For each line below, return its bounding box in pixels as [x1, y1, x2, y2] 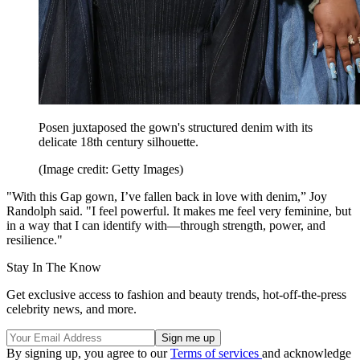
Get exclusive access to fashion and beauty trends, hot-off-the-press [6, 288, 346, 302]
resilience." [6, 233, 63, 247]
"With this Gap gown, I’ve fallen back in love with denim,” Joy [6, 190, 327, 204]
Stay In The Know [6, 260, 101, 275]
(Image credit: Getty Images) [39, 162, 183, 177]
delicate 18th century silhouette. [39, 135, 198, 149]
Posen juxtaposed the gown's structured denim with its [39, 121, 313, 135]
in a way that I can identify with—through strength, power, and [6, 219, 325, 233]
